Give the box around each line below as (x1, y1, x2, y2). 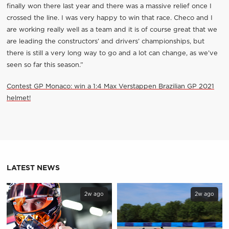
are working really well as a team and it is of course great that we (6, 26, 217, 33)
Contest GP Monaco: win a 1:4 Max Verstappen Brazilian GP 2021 (6, 83, 214, 90)
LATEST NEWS (6, 164, 60, 172)
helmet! (6, 95, 31, 102)
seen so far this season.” (6, 61, 83, 68)
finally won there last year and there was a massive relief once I (6, 3, 212, 10)
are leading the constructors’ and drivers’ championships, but (6, 38, 204, 45)
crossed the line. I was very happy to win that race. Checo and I (6, 14, 213, 21)
